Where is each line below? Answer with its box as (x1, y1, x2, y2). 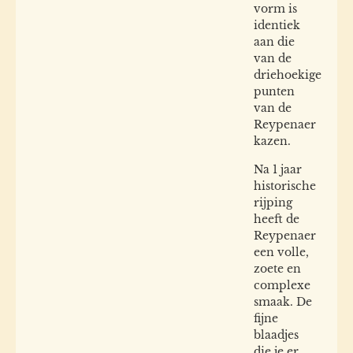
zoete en (254, 261, 301, 276)
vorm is (254, 2, 297, 17)
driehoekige (254, 68, 321, 83)
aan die (254, 35, 295, 50)
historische (254, 178, 316, 193)
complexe (254, 277, 310, 292)
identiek (254, 18, 300, 33)
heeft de (254, 211, 299, 226)
